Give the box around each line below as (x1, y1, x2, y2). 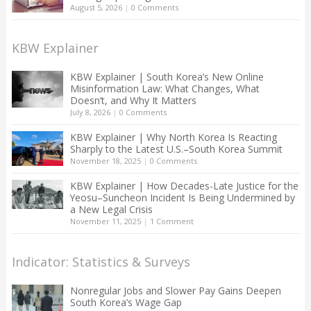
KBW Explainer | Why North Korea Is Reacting (69, 131, 277, 144)
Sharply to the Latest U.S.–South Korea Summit (69, 142, 283, 156)
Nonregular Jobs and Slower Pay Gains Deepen (69, 284, 281, 298)
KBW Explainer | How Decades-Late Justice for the (69, 179, 299, 193)
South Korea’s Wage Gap (69, 296, 182, 310)
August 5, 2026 (69, 2, 122, 13)
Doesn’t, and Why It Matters (69, 94, 196, 108)
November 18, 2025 (69, 155, 141, 167)
